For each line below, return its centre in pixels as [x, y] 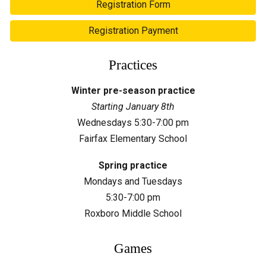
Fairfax [94, 139]
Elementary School [148, 139]
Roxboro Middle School [133, 213]
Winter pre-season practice [133, 91]
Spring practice [133, 165]
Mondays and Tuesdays [133, 181]
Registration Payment [133, 31]
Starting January [126, 107]
